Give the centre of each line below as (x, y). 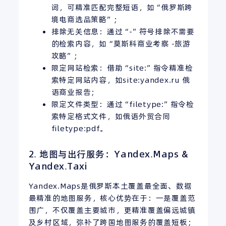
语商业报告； (75, 92)
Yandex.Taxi (58, 166)
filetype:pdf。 (79, 128)
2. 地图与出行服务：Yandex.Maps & (108, 154)
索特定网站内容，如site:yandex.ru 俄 (121, 80)
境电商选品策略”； (86, 19)
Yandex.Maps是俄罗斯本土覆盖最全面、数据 (110, 186)
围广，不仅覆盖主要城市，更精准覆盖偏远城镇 (112, 210)
